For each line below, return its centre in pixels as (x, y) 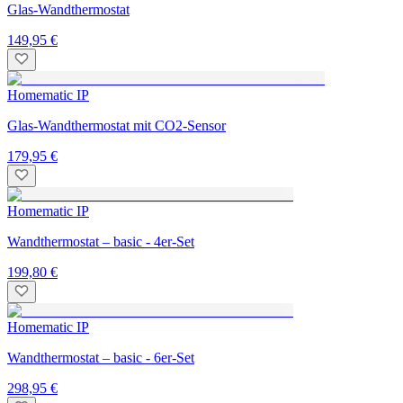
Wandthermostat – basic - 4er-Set (101, 241)
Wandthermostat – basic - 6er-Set (101, 357)
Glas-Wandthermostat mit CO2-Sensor (116, 125)
